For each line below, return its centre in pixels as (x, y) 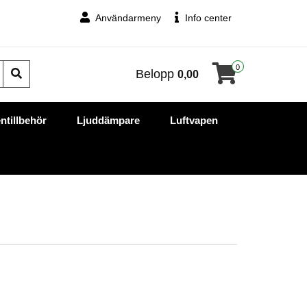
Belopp (157, 74)
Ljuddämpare (108, 120)
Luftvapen (194, 120)
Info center (207, 18)
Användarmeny (127, 18)
